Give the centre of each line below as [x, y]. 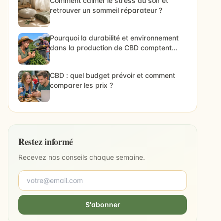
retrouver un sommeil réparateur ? [106, 10]
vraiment [64, 58]
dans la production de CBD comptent [111, 48]
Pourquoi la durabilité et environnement [114, 38]
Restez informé [46, 142]
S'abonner [103, 205]
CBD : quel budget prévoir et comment [112, 75]
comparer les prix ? [81, 85]
